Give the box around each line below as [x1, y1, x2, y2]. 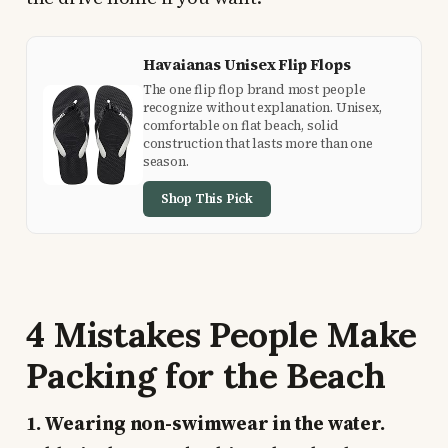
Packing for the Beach [25, 353, 386, 399]
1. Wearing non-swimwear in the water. [25, 410, 385, 437]
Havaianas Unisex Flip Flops [142, 54, 351, 76]
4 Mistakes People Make [25, 312, 418, 358]
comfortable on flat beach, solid [142, 117, 339, 135]
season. [142, 153, 189, 171]
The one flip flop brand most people [142, 81, 366, 99]
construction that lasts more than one [142, 135, 373, 153]
